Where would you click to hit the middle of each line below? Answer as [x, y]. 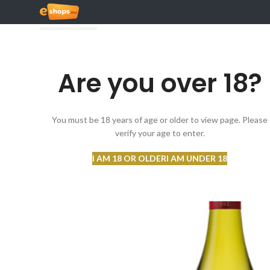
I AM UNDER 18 [197, 158]
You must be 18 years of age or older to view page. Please [160, 120]
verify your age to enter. [160, 133]
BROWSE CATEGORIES [109, 105]
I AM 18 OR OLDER [129, 158]
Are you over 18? [160, 83]
